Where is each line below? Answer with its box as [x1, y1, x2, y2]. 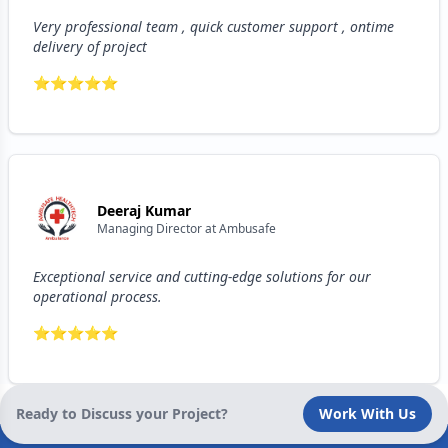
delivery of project [33, 37, 147, 56]
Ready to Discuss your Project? [16, 404, 228, 423]
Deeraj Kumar [97, 201, 191, 220]
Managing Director [97, 220, 202, 237]
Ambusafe [219, 220, 276, 237]
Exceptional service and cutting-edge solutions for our [33, 267, 371, 286]
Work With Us [319, 404, 416, 423]
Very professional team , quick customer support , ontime [33, 17, 394, 36]
